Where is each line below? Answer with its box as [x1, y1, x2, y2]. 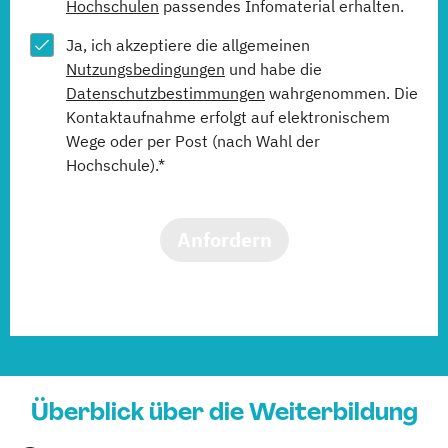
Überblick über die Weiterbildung [30, 396, 418, 427]
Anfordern [176, 226, 272, 253]
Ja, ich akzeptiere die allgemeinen [66, 35, 310, 55]
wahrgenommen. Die [265, 83, 418, 103]
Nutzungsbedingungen [66, 59, 225, 79]
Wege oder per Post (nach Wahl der [66, 131, 320, 151]
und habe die [225, 59, 322, 79]
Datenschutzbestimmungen [66, 83, 265, 103]
